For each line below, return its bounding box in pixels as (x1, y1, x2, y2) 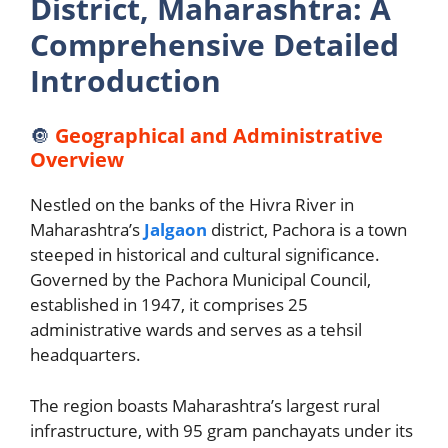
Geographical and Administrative (55, 122, 383, 149)
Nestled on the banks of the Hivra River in (30, 193, 354, 216)
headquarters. (30, 343, 145, 366)
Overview (30, 146, 124, 173)
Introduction (30, 59, 221, 101)
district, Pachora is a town (207, 218, 407, 241)
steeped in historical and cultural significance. (30, 243, 380, 266)
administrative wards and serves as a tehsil (30, 318, 362, 341)
